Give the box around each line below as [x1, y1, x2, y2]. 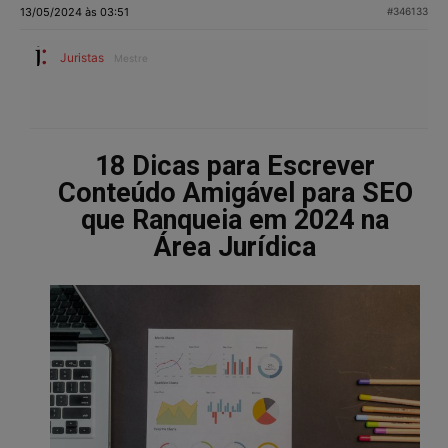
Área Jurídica [154, 230, 316, 263]
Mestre [114, 51, 148, 64]
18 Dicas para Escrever [95, 149, 375, 182]
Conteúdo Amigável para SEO [57, 176, 413, 209]
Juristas [60, 49, 104, 65]
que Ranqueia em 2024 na [81, 203, 389, 236]
